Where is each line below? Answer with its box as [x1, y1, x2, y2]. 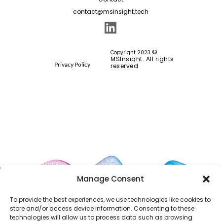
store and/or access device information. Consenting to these [10, 204, 194, 213]
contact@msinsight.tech [73, 7, 148, 16]
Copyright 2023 [110, 49, 152, 57]
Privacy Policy [54, 61, 90, 69]
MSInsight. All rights [110, 55, 174, 64]
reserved [110, 62, 138, 71]
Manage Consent [77, 174, 144, 184]
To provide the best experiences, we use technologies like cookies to [10, 195, 211, 204]
